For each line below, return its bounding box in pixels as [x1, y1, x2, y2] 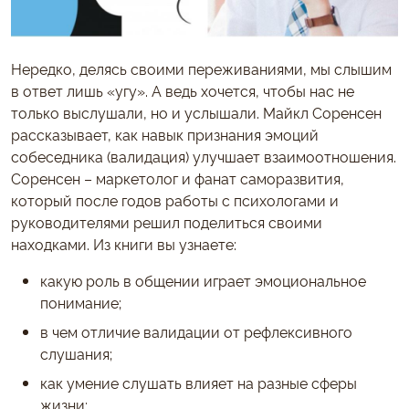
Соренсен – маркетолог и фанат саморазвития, [11, 167, 344, 188]
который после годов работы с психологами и [11, 189, 339, 210]
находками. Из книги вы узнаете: [11, 233, 236, 254]
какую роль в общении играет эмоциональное [40, 269, 366, 290]
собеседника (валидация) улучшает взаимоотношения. [11, 145, 396, 166]
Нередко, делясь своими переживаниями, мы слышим [11, 58, 392, 79]
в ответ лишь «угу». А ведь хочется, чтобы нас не [11, 79, 354, 100]
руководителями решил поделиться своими [11, 211, 322, 232]
